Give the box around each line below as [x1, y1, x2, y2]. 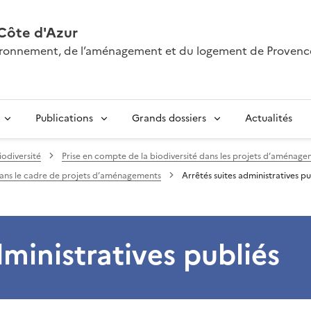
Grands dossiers [132, 110, 206, 126]
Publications [35, 110, 93, 126]
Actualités [245, 110, 292, 126]
